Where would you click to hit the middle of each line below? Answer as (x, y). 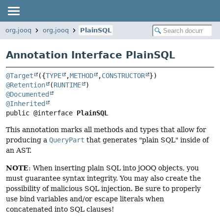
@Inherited (26, 104)
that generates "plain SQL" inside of (147, 140)
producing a (27, 140)
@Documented (27, 95)
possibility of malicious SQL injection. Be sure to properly (103, 189)
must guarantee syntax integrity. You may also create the (103, 179)
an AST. (19, 151)
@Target (20, 76)
